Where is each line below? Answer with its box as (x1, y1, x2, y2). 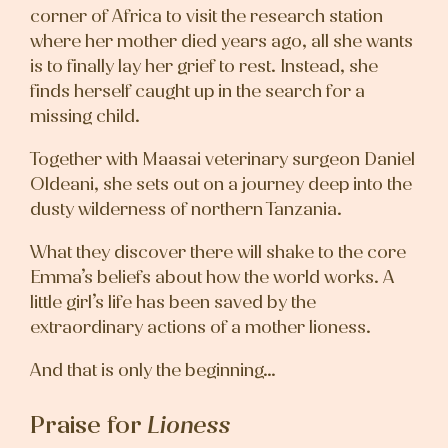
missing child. (30, 104, 140, 129)
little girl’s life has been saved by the (30, 290, 316, 315)
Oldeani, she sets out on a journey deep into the (30, 172, 412, 197)
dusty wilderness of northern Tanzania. (30, 197, 342, 222)
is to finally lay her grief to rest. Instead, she (30, 54, 378, 79)
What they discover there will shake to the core (30, 240, 406, 265)
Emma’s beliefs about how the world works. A (30, 265, 395, 290)
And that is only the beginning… (30, 358, 276, 383)
